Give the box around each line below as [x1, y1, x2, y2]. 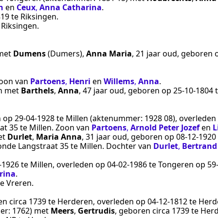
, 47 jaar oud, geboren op [79, 85, 173, 96]
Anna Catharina [39, 1, 102, 13]
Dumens [13, 48, 46, 59]
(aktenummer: [88, 112, 145, 124]
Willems [104, 75, 134, 87]
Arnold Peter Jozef [130, 122, 200, 133]
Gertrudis [78, 205, 115, 216]
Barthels [21, 85, 54, 96]
